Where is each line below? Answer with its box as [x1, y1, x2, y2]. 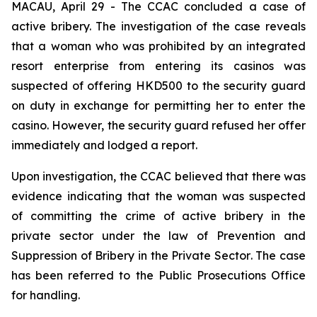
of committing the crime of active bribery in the [11, 209, 306, 223]
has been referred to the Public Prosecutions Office [11, 268, 306, 282]
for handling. [11, 288, 80, 302]
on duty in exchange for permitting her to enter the [11, 98, 306, 113]
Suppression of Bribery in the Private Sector [11, 248, 250, 263]
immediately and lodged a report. [11, 138, 197, 152]
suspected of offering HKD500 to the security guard [11, 79, 306, 93]
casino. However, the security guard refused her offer [11, 118, 306, 132]
